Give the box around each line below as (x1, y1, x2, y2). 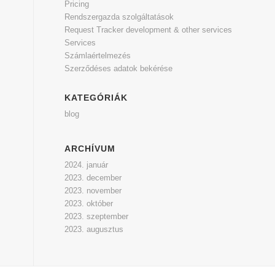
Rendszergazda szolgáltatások (64, 12, 174, 21)
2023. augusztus (64, 225, 124, 234)
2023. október (64, 199, 114, 208)
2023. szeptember (64, 212, 129, 221)
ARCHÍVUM (64, 144, 116, 153)
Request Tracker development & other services (64, 25, 233, 34)
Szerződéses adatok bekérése (64, 64, 173, 73)
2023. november (64, 186, 122, 195)
